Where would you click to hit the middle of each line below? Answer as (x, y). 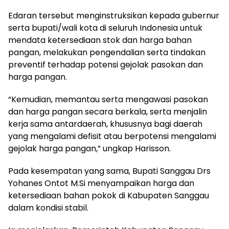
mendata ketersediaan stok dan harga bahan (100, 40)
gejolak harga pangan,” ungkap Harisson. (89, 148)
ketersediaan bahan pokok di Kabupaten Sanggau (109, 195)
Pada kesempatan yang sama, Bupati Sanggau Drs (109, 171)
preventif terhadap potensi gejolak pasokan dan (106, 64)
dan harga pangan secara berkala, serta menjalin (108, 111)
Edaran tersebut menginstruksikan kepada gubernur (114, 15)
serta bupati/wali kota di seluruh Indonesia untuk (105, 28)
